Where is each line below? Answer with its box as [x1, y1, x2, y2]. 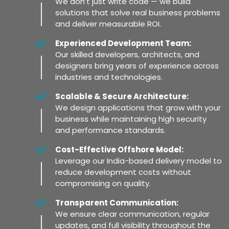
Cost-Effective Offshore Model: [55, 144, 184, 155]
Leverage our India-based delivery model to [55, 155, 222, 166]
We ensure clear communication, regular [55, 208, 210, 219]
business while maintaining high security [55, 113, 207, 124]
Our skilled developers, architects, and [55, 49, 199, 60]
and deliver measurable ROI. [55, 18, 161, 29]
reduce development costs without [55, 166, 191, 177]
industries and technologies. [55, 71, 163, 82]
